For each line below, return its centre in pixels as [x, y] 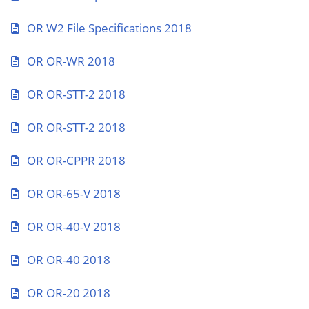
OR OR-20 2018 [69, 293]
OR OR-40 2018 [69, 260]
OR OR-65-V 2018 [74, 193]
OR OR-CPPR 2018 [76, 160]
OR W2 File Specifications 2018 [109, 28]
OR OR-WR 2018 [71, 61]
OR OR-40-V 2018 [74, 227]
